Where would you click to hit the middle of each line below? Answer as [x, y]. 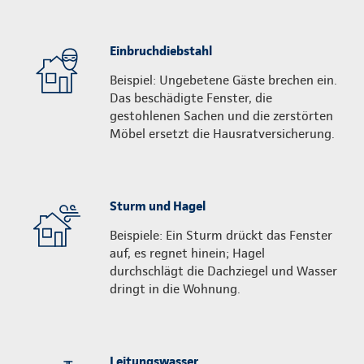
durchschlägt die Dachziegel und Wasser [223, 271]
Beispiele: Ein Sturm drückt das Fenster [221, 235]
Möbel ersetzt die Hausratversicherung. [224, 133]
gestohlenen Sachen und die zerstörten [221, 115]
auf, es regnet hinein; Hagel [187, 253]
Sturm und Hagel [158, 206]
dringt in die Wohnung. [175, 288]
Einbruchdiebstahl [161, 50]
